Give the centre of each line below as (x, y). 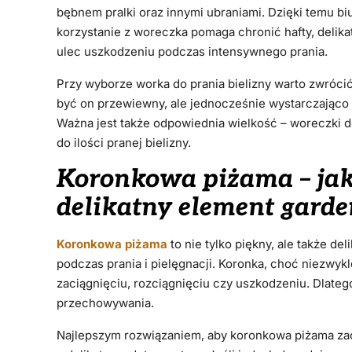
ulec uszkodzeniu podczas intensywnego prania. (192, 52)
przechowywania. (105, 303)
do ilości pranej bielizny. (124, 143)
